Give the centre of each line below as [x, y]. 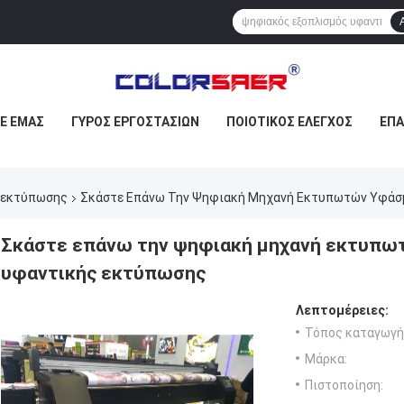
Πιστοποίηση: [344, 386]
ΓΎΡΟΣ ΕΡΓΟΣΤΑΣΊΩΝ [135, 122]
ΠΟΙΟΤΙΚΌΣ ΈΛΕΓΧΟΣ [289, 122]
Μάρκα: [326, 359]
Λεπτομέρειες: [342, 311]
